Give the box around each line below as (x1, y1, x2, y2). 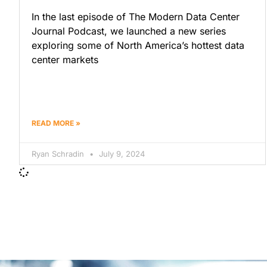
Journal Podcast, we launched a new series (32, 25, 226, 38)
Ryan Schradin (32, 149, 86, 159)
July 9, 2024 (97, 149, 145, 159)
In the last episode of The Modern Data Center (32, 11, 240, 23)
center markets (32, 54, 98, 66)
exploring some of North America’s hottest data (32, 39, 244, 52)
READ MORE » (32, 119, 80, 128)
